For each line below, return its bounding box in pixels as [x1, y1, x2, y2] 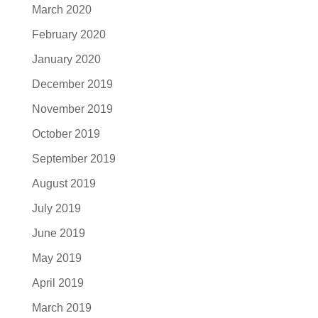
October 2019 [31, 128, 100, 140]
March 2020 [31, 4, 92, 16]
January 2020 [31, 53, 101, 65]
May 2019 [31, 252, 82, 264]
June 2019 [31, 227, 85, 239]
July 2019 [31, 202, 81, 214]
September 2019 [31, 153, 116, 165]
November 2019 [31, 103, 113, 115]
